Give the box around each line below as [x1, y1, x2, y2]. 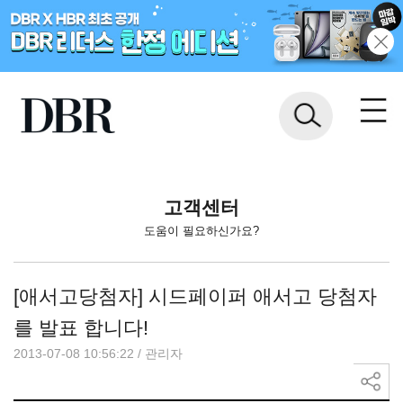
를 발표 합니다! [13, 316, 148, 339]
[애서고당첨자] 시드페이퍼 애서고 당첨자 [13, 284, 377, 308]
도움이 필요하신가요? [144, 224, 259, 237]
